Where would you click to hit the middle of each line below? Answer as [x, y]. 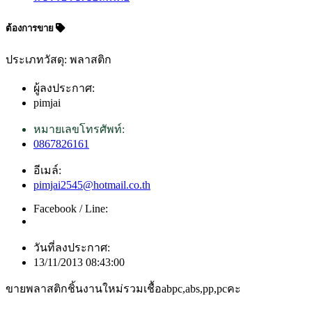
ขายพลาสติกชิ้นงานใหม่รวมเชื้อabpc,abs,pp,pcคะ [123, 289]
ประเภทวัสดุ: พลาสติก [58, 60]
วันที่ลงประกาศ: [72, 248]
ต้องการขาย [31, 28]
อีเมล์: [47, 171]
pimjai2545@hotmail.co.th [92, 185]
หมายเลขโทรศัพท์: [79, 130]
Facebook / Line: [71, 209]
